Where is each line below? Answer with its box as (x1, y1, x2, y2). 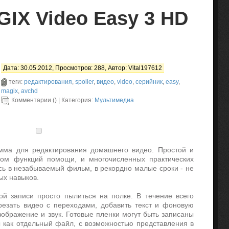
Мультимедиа (95, 97, 134, 104)
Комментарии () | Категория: (11, 97, 95, 104)
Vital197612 (128, 64, 162, 72)
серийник (135, 78, 163, 85)
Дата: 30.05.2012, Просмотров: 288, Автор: (3, 64, 128, 72)
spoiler (75, 78, 94, 85)
